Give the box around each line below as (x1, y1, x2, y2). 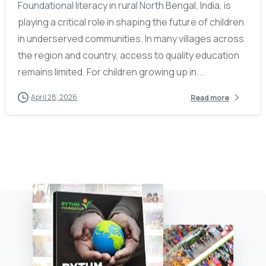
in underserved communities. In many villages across (18, 32, 244, 46)
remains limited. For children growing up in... (18, 65, 204, 79)
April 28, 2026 (31, 92, 77, 103)
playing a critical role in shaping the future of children (18, 15, 244, 29)
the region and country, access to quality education (18, 49, 239, 62)
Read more (191, 92, 229, 103)
